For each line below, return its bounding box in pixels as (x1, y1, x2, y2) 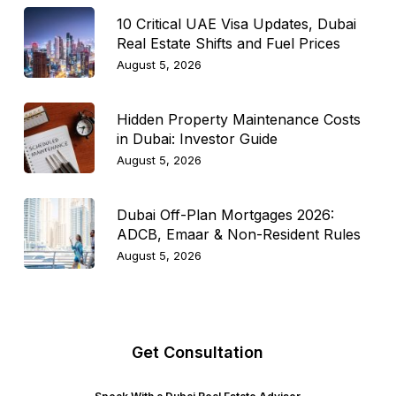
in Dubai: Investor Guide (116, 129, 278, 148)
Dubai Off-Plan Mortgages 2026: (116, 205, 334, 224)
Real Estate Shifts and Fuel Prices (116, 34, 340, 52)
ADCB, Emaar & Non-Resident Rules (116, 225, 361, 243)
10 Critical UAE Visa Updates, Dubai (116, 14, 356, 33)
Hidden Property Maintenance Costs (116, 110, 361, 128)
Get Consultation (132, 342, 264, 362)
